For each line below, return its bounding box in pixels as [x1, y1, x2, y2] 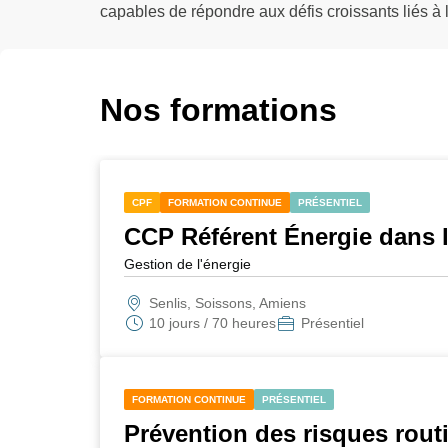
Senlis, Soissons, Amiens [148, 295, 306, 311]
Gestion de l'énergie [123, 256, 251, 272]
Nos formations [99, 92, 337, 128]
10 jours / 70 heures [148, 315, 276, 331]
